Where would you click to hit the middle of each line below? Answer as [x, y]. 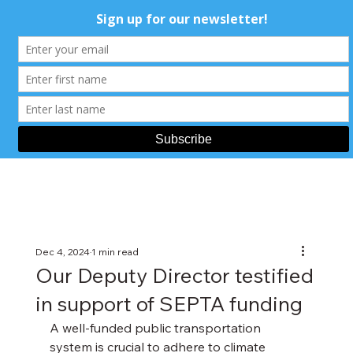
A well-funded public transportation [156, 328]
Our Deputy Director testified [174, 275]
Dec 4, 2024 [62, 252]
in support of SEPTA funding [169, 304]
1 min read [115, 252]
